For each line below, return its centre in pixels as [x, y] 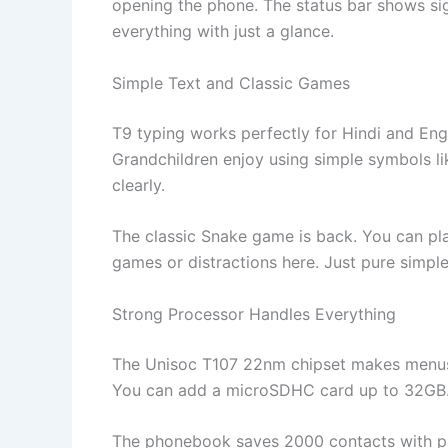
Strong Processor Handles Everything [254, 313]
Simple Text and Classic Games [231, 82]
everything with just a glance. [223, 30]
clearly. [138, 184]
